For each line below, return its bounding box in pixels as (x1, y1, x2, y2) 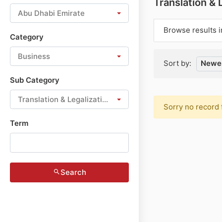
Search (60, 167, 86, 177)
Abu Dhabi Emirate (18, 8, 85, 18)
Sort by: (164, 58, 191, 68)
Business (18, 51, 50, 61)
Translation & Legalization (18, 94, 111, 104)
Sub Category (10, 75, 59, 85)
